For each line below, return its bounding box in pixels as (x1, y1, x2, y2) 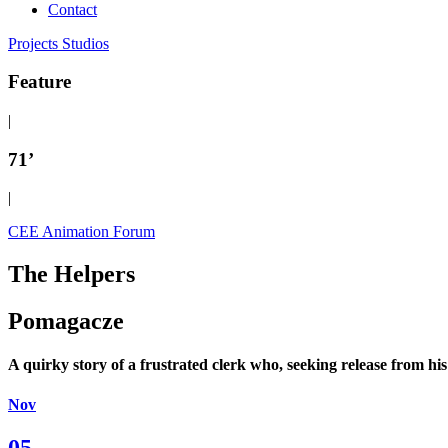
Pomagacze (8, 308, 124, 335)
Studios (62, 34, 109, 52)
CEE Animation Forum (8, 223, 155, 241)
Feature (8, 71, 71, 93)
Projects (8, 34, 62, 52)
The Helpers (8, 261, 135, 288)
